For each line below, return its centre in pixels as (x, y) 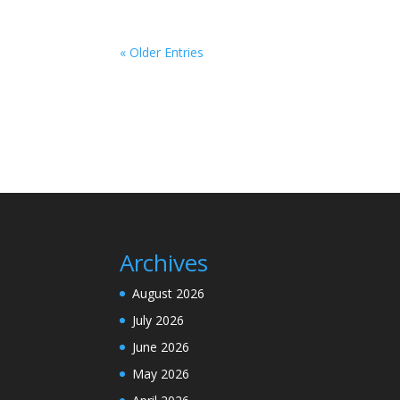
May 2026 (161, 373)
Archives (164, 262)
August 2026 (169, 293)
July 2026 (158, 320)
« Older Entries (162, 52)
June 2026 (161, 346)
